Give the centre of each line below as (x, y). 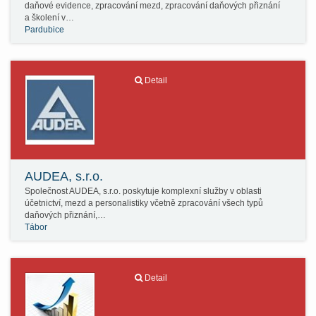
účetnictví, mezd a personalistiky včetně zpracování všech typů (144, 203)
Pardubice (44, 30)
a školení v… (49, 18)
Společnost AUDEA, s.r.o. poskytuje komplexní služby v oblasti (143, 191)
